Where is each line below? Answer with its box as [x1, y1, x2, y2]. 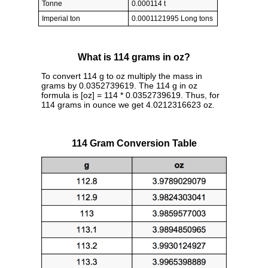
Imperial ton [42, 14, 80, 23]
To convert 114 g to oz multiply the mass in [41, 71, 202, 81]
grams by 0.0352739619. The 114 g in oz [41, 80, 197, 90]
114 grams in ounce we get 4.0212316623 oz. [41, 99, 215, 109]
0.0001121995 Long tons [132, 14, 213, 23]
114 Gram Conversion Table [71, 138, 197, 148]
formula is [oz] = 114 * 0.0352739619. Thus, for [41, 90, 220, 100]
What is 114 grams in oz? [78, 52, 190, 63]
